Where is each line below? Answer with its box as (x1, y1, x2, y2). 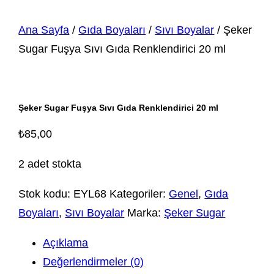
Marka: (127, 207, 165, 220)
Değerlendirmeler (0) (43, 256, 144, 268)
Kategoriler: (109, 188, 169, 201)
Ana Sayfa (18, 23, 70, 36)
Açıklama (43, 237, 89, 250)
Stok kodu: (18, 188, 74, 201)
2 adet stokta (18, 158, 82, 171)
